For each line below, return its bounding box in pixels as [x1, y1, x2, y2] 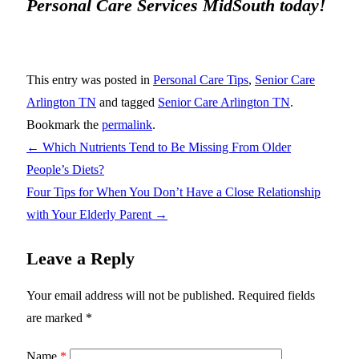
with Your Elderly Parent [26, 207, 155, 221]
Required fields [235, 288, 315, 302]
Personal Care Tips [153, 72, 248, 87]
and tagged [96, 95, 158, 109]
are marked [26, 310, 86, 325]
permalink [102, 117, 152, 131]
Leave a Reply [26, 248, 135, 268]
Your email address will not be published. [26, 288, 235, 302]
